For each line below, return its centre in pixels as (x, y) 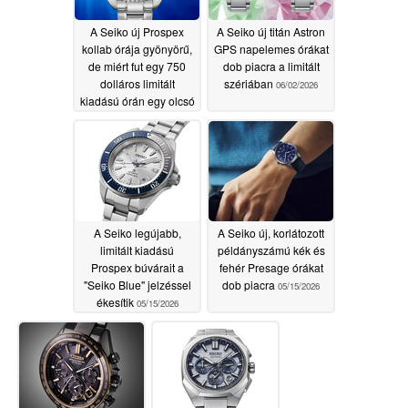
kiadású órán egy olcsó (137, 100)
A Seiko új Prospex (137, 31)
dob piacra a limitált (271, 66)
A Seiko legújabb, (137, 232)
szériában (250, 83)
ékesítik (116, 301)
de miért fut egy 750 (137, 66)
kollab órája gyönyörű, (137, 48)
